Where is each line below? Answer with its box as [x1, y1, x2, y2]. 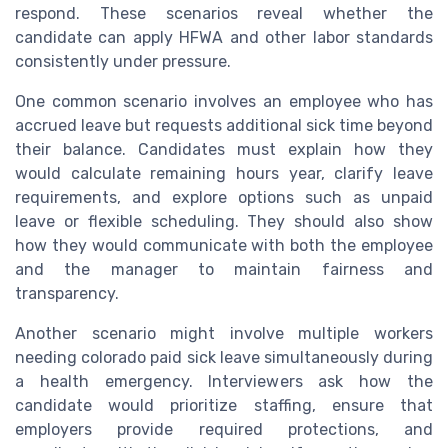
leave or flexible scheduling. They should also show [15, 212, 433, 232]
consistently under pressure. [15, 52, 231, 72]
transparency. [15, 284, 119, 304]
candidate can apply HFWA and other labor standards [15, 28, 433, 48]
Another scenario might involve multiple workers [15, 324, 433, 344]
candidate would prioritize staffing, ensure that [15, 396, 433, 416]
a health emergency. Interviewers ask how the [15, 372, 433, 392]
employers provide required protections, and [15, 420, 433, 440]
